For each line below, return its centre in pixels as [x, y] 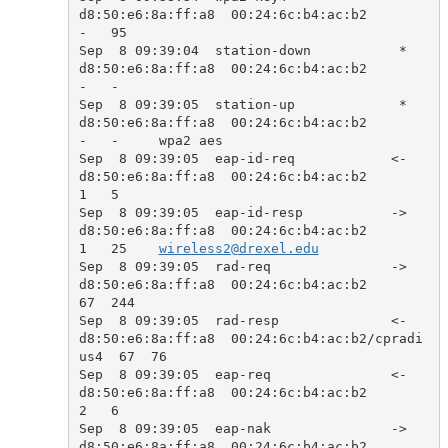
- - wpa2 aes [150, 140]
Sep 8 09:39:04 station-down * [242, 50]
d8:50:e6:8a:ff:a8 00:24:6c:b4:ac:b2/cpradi [250, 338]
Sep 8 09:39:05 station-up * [242, 104]
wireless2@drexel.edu [238, 248]
